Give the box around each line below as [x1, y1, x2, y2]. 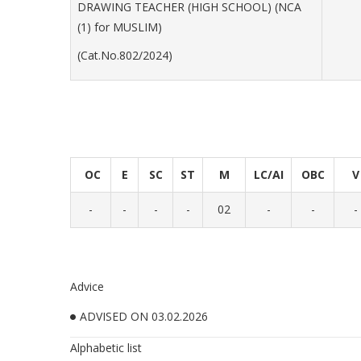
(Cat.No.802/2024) [77, 48, 172, 63]
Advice [70, 279, 104, 294]
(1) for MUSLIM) [77, 19, 162, 35]
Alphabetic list [70, 340, 142, 355]
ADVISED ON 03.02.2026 [80, 309, 208, 324]
